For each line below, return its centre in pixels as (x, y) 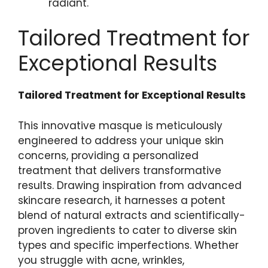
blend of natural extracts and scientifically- (132, 215)
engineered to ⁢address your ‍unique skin (121, 140)
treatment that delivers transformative (120, 170)
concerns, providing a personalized (108, 155)
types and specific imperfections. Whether (128, 245)
